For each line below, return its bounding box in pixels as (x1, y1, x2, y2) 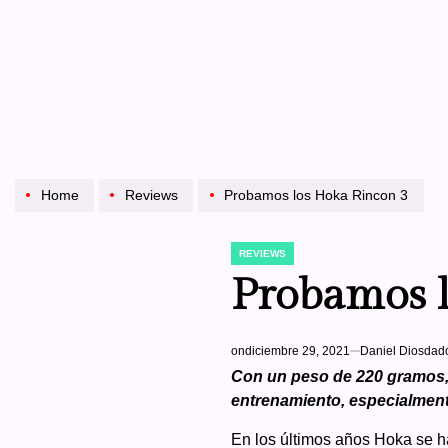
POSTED (229, 253, 272, 265)
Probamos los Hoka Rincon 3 (223, 187, 408, 203)
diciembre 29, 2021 (244, 343, 350, 358)
